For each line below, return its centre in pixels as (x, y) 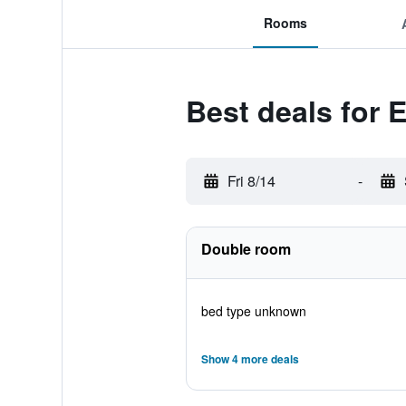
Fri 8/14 (251, 181)
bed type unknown (253, 311)
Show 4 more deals (250, 359)
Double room (246, 249)
